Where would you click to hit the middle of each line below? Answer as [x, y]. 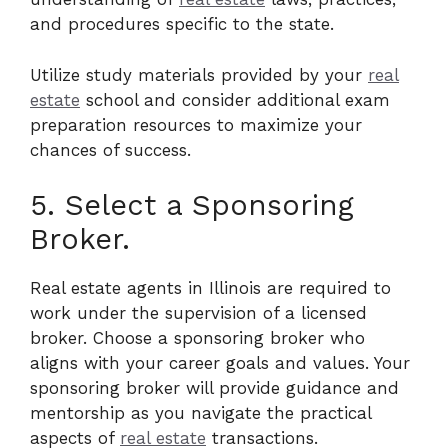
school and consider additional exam [235, 99]
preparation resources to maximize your [196, 124]
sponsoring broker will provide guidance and [214, 388]
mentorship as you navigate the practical [200, 413]
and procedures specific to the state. [182, 24]
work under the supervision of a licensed [198, 313]
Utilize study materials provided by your [199, 74]
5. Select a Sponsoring [192, 205]
